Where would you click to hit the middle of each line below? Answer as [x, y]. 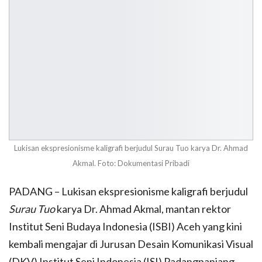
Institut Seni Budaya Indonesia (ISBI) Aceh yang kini [125, 227]
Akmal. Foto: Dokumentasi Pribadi [131, 163]
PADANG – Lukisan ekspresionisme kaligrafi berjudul [128, 192]
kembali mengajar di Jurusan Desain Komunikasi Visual [131, 244]
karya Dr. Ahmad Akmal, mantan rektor [143, 209]
